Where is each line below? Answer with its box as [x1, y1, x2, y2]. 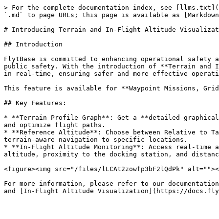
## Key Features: [4, 99, 66, 107]
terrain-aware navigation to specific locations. [4, 136, 188, 143]
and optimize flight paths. [4, 121, 106, 129]
